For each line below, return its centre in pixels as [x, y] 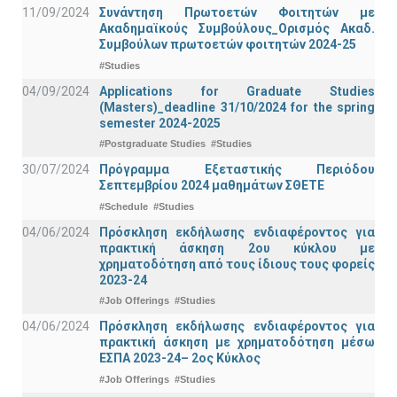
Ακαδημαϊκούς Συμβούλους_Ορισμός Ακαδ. [237, 28]
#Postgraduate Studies [152, 144]
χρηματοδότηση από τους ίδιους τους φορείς [237, 264]
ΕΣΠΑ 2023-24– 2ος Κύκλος [180, 358]
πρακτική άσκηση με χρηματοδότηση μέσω [237, 343]
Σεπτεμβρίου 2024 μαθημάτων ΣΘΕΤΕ [212, 186]
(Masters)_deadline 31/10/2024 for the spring [237, 107]
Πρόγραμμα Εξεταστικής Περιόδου [237, 170]
